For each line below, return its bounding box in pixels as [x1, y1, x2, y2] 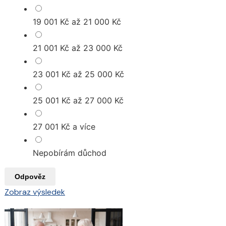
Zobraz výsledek [4, 187, 65, 198]
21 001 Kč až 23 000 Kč [32, 43, 123, 53]
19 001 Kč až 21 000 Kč [32, 17, 121, 27]
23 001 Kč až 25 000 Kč [32, 69, 124, 80]
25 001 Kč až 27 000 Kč [32, 95, 124, 106]
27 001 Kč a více [32, 122, 95, 132]
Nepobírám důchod [32, 148, 106, 158]
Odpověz [14, 173, 45, 181]
